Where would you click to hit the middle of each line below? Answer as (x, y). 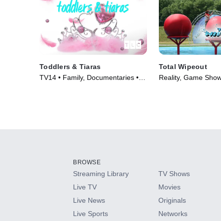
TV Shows (174, 173)
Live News (89, 200)
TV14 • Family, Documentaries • (89, 77)
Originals (172, 200)
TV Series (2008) (66, 87)
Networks (173, 213)
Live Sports (91, 213)
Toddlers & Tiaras (70, 66)
